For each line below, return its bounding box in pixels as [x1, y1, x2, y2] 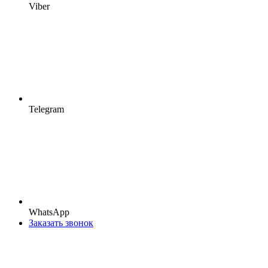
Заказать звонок [29, 218, 93, 228]
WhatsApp [29, 207, 69, 217]
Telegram [29, 104, 64, 114]
